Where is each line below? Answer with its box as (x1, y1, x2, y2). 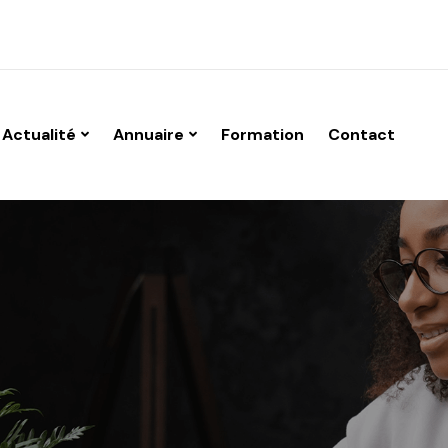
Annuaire (113, 123, 184, 145)
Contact (328, 123, 395, 145)
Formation (221, 123, 304, 145)
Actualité (2, 123, 76, 145)
